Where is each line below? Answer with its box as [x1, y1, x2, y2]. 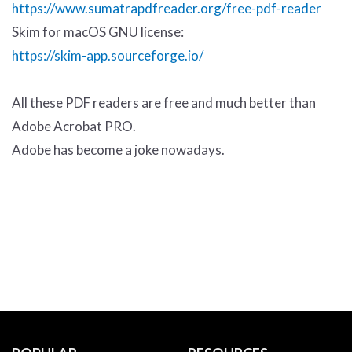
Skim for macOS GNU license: [12, 24, 184, 40]
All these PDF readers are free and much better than [12, 94, 316, 111]
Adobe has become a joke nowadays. [12, 141, 225, 158]
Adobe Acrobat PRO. [12, 118, 136, 134]
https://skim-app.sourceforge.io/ [12, 47, 203, 64]
